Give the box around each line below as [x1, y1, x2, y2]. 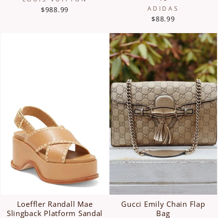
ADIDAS [147, 4, 180, 12]
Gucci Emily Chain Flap [121, 199, 205, 209]
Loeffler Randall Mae [17, 199, 93, 209]
